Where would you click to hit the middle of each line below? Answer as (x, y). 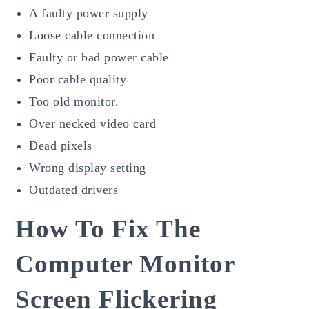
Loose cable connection (92, 35)
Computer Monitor (125, 263)
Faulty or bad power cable (99, 57)
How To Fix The (108, 228)
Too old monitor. (74, 101)
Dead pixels (61, 145)
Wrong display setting (88, 167)
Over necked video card (93, 123)
